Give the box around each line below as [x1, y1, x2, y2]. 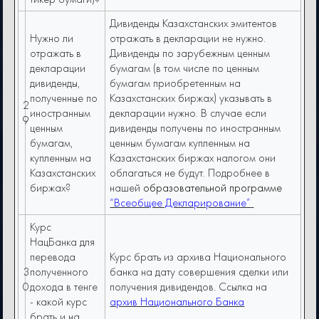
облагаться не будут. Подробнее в [110, 165, 271, 181]
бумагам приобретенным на [110, 75, 241, 91]
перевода [30, 249, 76, 265]
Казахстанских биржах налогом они [110, 150, 276, 166]
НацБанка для [30, 234, 95, 250]
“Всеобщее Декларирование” [110, 195, 251, 211]
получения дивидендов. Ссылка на [110, 279, 268, 295]
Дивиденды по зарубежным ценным [110, 46, 271, 61]
